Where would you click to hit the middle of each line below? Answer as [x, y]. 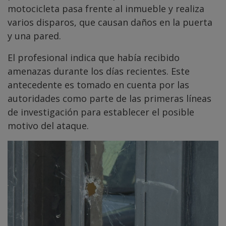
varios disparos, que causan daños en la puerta [110, 22]
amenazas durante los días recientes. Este [99, 71]
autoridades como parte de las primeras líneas [109, 98]
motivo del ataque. [48, 125]
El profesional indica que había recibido [94, 57]
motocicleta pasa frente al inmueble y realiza [106, 8]
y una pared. [34, 36]
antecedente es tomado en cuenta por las [98, 84]
